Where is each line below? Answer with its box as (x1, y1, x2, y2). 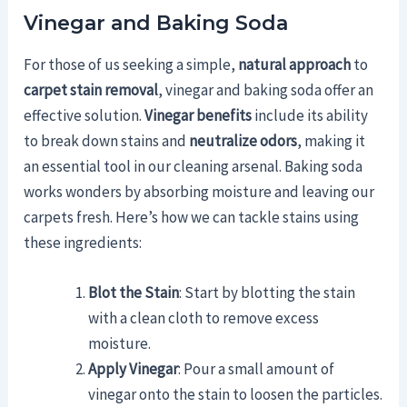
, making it (297, 130, 366, 151)
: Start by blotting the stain (179, 283, 356, 303)
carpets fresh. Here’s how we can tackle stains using (24, 206, 360, 227)
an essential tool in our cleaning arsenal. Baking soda (24, 155, 363, 176)
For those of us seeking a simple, (24, 54, 239, 74)
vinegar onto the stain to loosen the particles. (88, 384, 383, 405)
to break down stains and (24, 130, 190, 151)
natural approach (238, 54, 352, 74)
